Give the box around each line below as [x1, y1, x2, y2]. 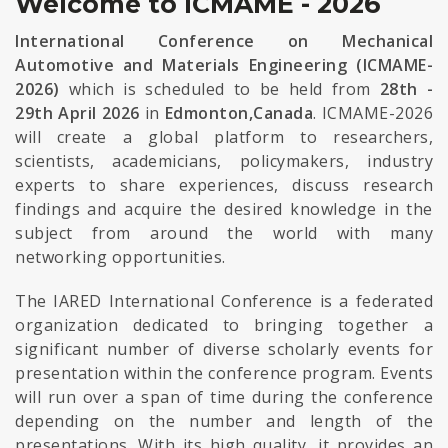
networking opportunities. [15, 246, 226, 268]
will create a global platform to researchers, [15, 126, 433, 148]
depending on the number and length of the [15, 410, 433, 432]
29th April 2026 [15, 102, 140, 124]
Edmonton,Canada [164, 102, 313, 124]
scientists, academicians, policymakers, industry [15, 150, 433, 172]
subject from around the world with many [15, 222, 433, 244]
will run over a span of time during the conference [15, 386, 433, 408]
